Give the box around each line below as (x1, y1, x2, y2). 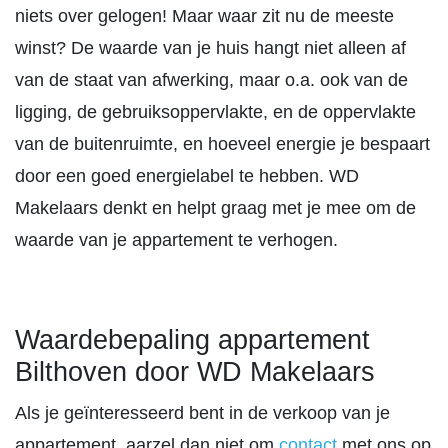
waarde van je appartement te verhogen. (15, 230, 338, 250)
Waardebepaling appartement (15, 325, 370, 355)
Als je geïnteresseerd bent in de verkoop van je (15, 403, 390, 423)
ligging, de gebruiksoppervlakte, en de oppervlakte (15, 102, 416, 122)
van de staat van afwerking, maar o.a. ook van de (15, 70, 408, 90)
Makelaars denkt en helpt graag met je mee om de (15, 198, 416, 218)
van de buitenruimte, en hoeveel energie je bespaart (15, 134, 430, 154)
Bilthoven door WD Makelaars (15, 357, 375, 387)
